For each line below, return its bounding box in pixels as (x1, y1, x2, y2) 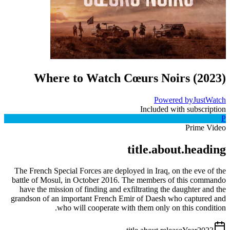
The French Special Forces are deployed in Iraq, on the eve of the (14, 166, 226, 176)
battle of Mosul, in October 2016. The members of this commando (12, 176, 226, 185)
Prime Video (185, 123, 226, 132)
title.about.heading (127, 142, 226, 156)
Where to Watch (34, 71, 121, 85)
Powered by (154, 95, 193, 104)
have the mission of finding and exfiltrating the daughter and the (20, 185, 226, 194)
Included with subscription (140, 104, 226, 113)
